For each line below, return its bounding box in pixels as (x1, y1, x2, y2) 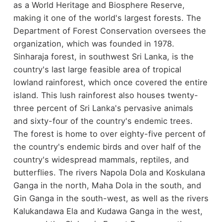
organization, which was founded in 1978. (13, 38, 174, 49)
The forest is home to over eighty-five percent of (13, 128, 206, 139)
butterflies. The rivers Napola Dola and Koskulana (13, 167, 205, 177)
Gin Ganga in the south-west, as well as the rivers (13, 193, 209, 203)
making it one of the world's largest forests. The (13, 12, 201, 23)
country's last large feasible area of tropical (13, 64, 181, 74)
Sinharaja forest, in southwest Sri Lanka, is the (13, 51, 194, 61)
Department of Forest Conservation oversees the (13, 25, 206, 36)
